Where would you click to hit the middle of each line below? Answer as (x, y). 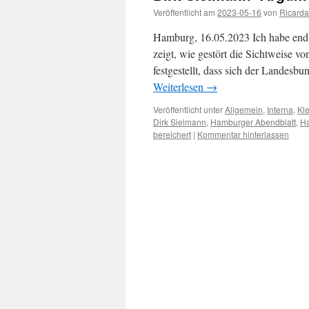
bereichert (172, 134)
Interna (280, 109)
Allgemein (244, 109)
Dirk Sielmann (180, 122)
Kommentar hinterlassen (243, 134)
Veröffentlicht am (184, 12)
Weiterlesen (180, 87)
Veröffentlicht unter (188, 109)
